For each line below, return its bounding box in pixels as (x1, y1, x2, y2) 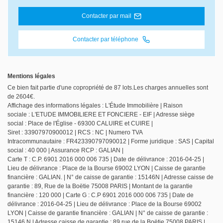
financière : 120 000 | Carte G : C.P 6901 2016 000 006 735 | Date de (7, 192, 194, 199)
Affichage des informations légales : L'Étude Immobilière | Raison (7, 102, 183, 110)
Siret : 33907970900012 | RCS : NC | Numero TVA (7, 129, 142, 136)
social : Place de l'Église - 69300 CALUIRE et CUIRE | (7, 120, 153, 127)
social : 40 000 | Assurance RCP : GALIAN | (7, 147, 123, 154)
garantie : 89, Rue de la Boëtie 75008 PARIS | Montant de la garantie (7, 183, 193, 190)
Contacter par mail (81, 12, 131, 19)
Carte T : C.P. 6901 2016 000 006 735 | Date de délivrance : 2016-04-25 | (7, 156, 204, 163)
